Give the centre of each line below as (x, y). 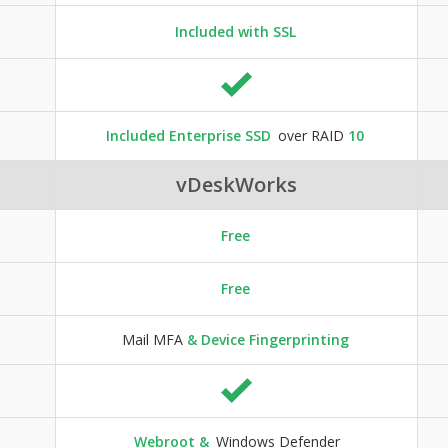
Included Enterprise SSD (188, 135)
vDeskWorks (236, 184)
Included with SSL (235, 31)
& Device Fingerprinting (265, 339)
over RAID (311, 135)
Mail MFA (152, 339)
